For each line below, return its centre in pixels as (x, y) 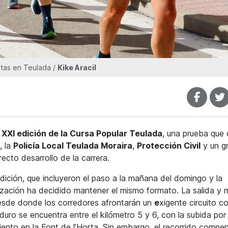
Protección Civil (169, 146)
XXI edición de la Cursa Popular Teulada (82, 134)
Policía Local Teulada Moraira (73, 146)
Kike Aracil (77, 68)
